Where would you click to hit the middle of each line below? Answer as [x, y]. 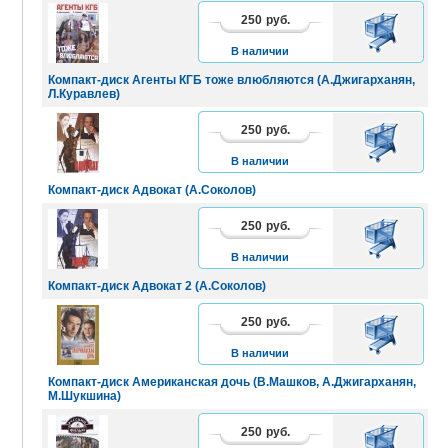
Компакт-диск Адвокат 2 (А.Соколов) [157, 285]
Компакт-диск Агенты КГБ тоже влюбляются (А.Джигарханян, [231, 79]
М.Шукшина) [84, 395]
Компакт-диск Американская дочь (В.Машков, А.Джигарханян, [232, 381]
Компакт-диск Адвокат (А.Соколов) [152, 189]
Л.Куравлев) [84, 93]
